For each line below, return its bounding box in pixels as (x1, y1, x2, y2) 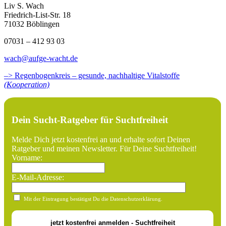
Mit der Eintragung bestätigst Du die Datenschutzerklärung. (24, 195, 162, 202)
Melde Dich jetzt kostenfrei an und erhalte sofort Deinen (12, 135, 190, 144)
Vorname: (12, 153, 42, 162)
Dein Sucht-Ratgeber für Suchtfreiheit (12, 114, 168, 125)
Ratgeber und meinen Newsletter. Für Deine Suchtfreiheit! (12, 144, 197, 153)
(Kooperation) (4, 80, 49, 89)
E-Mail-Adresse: (12, 173, 64, 182)
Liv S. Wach (4, 2, 44, 11)
